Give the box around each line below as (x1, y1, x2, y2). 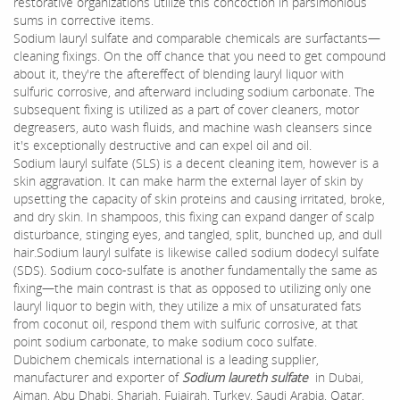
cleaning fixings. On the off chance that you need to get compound (13, 46, 386, 64)
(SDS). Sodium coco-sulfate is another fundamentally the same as (13, 261, 378, 279)
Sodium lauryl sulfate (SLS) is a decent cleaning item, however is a (13, 154, 379, 171)
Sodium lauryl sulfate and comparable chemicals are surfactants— (13, 29, 380, 46)
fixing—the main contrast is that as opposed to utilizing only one (13, 279, 371, 296)
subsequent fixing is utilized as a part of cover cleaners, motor (13, 100, 359, 118)
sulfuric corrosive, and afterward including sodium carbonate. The (13, 82, 375, 100)
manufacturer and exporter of (13, 368, 182, 386)
